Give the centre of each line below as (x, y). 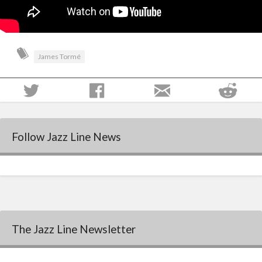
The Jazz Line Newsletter (74, 229)
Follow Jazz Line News (66, 137)
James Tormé (60, 57)
